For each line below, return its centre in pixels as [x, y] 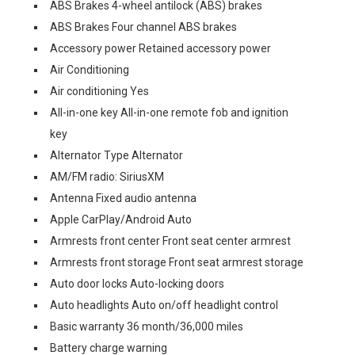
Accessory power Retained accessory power [160, 48]
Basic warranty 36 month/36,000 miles [147, 326]
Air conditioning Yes [99, 91]
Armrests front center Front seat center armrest [170, 241]
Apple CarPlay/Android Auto [121, 219]
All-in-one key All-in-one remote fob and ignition [169, 113]
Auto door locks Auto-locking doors [137, 284]
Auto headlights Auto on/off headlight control [164, 305]
